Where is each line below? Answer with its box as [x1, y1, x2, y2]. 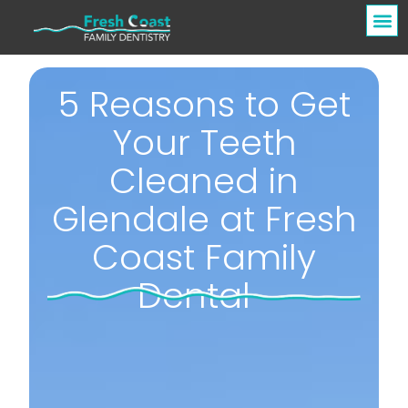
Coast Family [92, 233, 316, 282]
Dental [138, 271, 270, 321]
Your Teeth [111, 118, 297, 168]
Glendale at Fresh [51, 195, 357, 244]
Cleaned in [109, 157, 299, 206]
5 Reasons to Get [57, 80, 351, 129]
